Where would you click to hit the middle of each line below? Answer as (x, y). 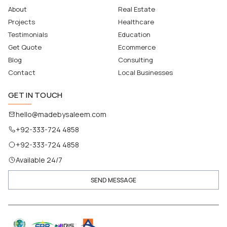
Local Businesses (145, 73)
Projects (22, 22)
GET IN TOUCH (35, 95)
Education (134, 35)
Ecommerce (137, 47)
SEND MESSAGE (113, 180)
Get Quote (25, 47)
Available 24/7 (39, 160)
